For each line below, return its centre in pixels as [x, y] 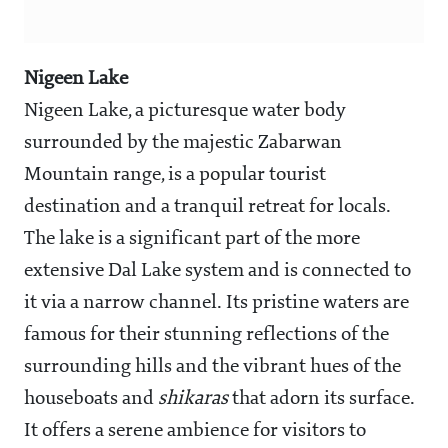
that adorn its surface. [321, 399]
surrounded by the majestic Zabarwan [183, 143]
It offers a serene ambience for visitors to [195, 431]
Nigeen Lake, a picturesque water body [185, 111]
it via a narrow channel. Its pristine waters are [216, 303]
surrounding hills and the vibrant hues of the [212, 367]
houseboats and [91, 399]
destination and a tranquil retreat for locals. [207, 207]
